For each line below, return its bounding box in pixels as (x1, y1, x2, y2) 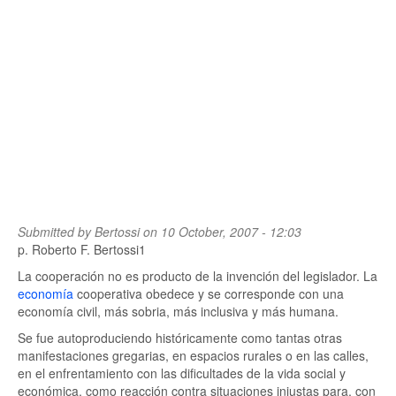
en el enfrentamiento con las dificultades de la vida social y (18, 364, 346, 382)
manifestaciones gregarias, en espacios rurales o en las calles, (18, 346, 369, 364)
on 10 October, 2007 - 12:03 (140, 223, 301, 240)
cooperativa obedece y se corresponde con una (73, 285, 344, 302)
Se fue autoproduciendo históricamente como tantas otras (18, 329, 342, 346)
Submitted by (18, 223, 95, 240)
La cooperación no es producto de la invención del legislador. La (18, 267, 377, 285)
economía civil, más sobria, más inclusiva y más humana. (18, 302, 339, 320)
